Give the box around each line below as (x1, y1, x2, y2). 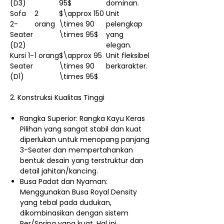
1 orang (34, 50, 59, 60)
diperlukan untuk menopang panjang (20, 134, 149, 144)
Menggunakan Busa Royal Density (20, 186, 137, 197)
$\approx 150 (59, 8, 104, 18)
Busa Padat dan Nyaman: (20, 176, 107, 186)
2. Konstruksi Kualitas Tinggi (10, 92, 104, 102)
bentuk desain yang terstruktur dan (20, 155, 143, 165)
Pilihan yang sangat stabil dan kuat (20, 123, 141, 134)
